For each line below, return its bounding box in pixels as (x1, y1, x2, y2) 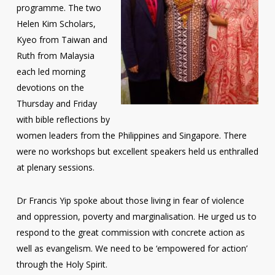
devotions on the (16, 82, 84, 93)
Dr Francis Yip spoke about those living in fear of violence (16, 195, 244, 206)
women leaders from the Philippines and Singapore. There (16, 130, 247, 141)
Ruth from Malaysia (16, 50, 95, 61)
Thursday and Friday (16, 98, 97, 109)
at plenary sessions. (16, 161, 95, 173)
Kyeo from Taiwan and (16, 34, 107, 45)
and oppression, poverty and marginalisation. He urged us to (16, 211, 257, 222)
